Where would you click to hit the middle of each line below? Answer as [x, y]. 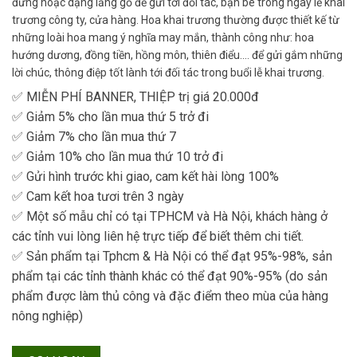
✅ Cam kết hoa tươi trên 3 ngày [98, 197]
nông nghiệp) [47, 316]
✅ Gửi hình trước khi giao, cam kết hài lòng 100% [145, 177]
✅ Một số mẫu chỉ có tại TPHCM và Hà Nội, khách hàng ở [170, 217]
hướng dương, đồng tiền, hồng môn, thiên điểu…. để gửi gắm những [177, 55]
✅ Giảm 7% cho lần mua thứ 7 [94, 137]
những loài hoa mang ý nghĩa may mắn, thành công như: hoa [163, 38]
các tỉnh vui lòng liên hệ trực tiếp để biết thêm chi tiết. [158, 237]
